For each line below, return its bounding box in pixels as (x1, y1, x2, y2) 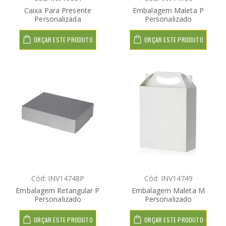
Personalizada (34, 14, 81, 24)
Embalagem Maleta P (133, 5, 204, 15)
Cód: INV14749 (144, 173, 193, 183)
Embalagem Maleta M (132, 185, 205, 195)
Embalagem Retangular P (16, 185, 100, 195)
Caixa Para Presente (24, 5, 91, 15)
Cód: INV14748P (31, 173, 84, 183)
